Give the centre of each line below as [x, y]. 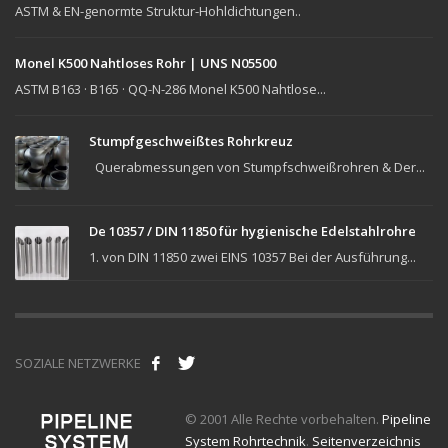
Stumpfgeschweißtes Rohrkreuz [191, 140]
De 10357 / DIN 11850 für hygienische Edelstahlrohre [252, 230]
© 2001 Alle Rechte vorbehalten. [283, 418]
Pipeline [406, 418]
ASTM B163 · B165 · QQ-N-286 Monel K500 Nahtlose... [170, 88]
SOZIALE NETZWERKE [78, 362]
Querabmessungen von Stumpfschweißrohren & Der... [257, 166]
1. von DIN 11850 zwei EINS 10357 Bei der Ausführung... [252, 256]
